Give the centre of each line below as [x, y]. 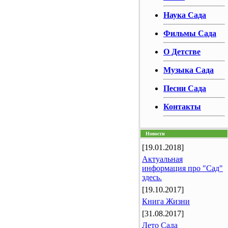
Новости [155, 134]
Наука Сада [185, 15]
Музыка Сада [189, 70]
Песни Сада [185, 88]
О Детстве [182, 52]
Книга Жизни [166, 201]
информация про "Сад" [182, 168]
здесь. [152, 177]
